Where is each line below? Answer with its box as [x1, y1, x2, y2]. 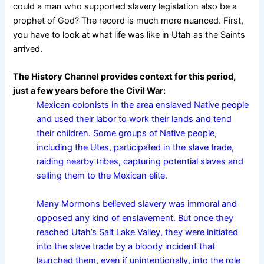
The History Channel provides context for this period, [13, 71, 236, 82]
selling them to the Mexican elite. [37, 170, 168, 181]
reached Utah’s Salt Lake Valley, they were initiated [37, 226, 239, 237]
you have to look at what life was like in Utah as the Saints [13, 29, 246, 41]
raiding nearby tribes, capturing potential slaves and [37, 156, 244, 167]
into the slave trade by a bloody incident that [37, 240, 216, 252]
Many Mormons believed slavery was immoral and [37, 198, 237, 209]
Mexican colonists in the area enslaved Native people [37, 100, 249, 111]
